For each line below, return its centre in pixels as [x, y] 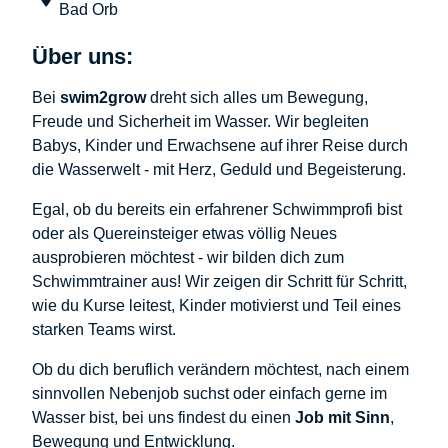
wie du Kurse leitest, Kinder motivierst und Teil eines [216, 306]
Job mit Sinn [342, 418]
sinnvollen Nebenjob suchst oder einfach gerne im [209, 394]
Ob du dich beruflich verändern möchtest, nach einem [220, 370]
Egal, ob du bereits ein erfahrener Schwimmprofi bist [217, 210]
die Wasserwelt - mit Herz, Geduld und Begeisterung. [219, 170]
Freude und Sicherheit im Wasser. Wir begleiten [200, 122]
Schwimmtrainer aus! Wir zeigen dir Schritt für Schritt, [219, 282]
